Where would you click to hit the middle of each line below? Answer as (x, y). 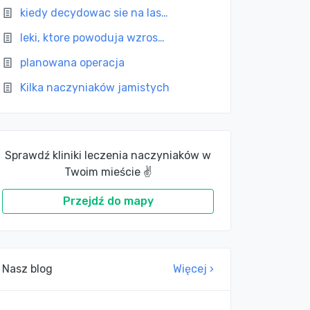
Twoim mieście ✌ (108, 172)
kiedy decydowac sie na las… (94, 13)
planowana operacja (73, 63)
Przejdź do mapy (108, 201)
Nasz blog (28, 269)
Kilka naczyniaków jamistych (95, 88)
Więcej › (193, 269)
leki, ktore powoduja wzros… (93, 38)
